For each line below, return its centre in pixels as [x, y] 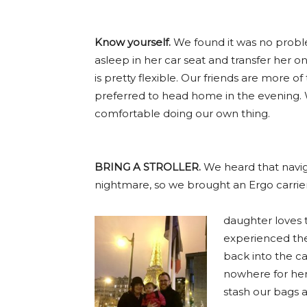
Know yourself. [133, 42]
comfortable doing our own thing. [182, 113]
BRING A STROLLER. [148, 167]
